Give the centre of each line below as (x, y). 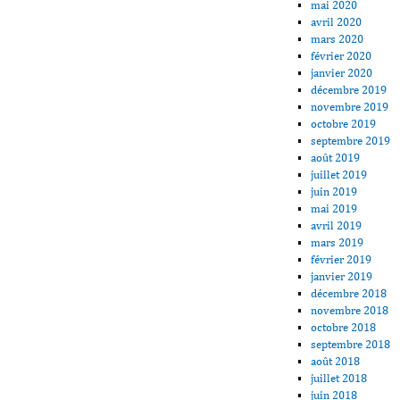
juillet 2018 (339, 378)
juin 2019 (334, 191)
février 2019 (342, 259)
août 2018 (336, 361)
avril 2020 (337, 21)
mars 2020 (337, 38)
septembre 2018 (351, 344)
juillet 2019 (339, 174)
